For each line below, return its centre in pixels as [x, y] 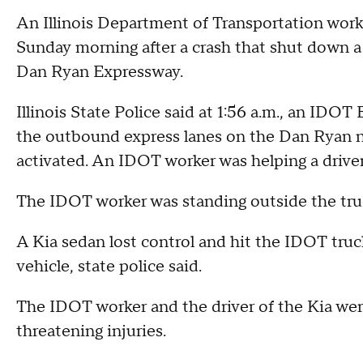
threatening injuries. [91, 331]
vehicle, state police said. [109, 267]
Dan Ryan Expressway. [100, 72]
